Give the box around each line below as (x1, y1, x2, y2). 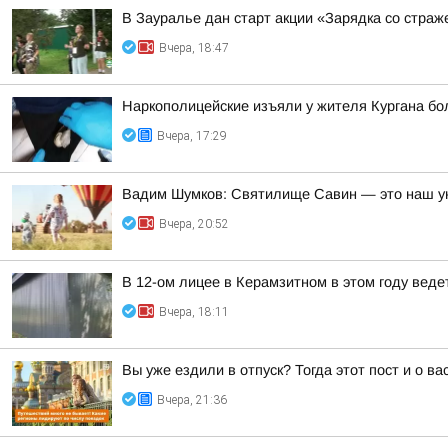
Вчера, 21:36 (157, 393, 227, 407)
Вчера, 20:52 (159, 217, 229, 231)
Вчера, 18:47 (159, 41, 229, 55)
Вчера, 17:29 (157, 129, 227, 143)
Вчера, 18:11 (159, 305, 229, 319)
